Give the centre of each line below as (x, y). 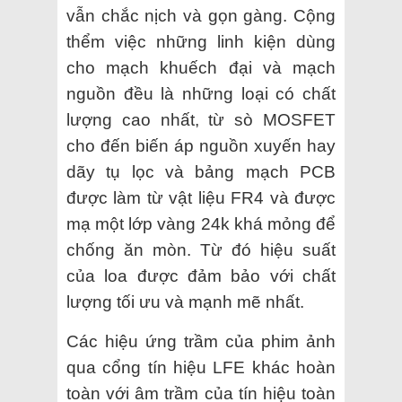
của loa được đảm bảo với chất (201, 275)
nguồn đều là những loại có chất (201, 93)
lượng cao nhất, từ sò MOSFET (201, 119)
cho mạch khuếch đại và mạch (201, 67)
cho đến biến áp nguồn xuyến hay (201, 145)
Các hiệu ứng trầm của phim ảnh (201, 341)
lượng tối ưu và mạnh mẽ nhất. (185, 301)
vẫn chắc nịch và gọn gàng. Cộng (201, 15)
